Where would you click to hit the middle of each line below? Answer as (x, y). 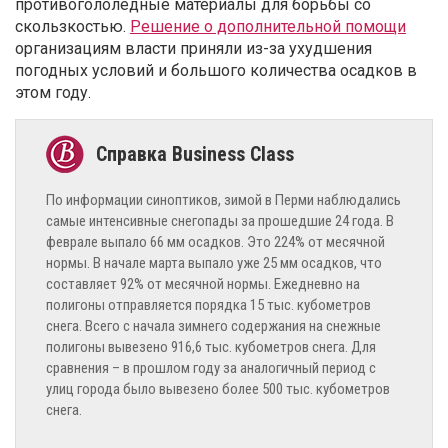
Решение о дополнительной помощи (268, 26)
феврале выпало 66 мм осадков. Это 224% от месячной (215, 241)
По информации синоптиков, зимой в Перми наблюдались (223, 199)
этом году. (53, 92)
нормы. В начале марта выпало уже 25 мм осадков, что (214, 262)
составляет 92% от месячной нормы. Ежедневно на (203, 283)
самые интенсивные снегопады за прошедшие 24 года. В (220, 220)
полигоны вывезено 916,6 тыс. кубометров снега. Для (211, 346)
